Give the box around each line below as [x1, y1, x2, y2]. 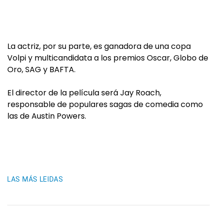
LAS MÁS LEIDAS [7, 175, 63, 183]
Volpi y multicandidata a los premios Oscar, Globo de [7, 52, 208, 63]
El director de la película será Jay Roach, [7, 87, 161, 98]
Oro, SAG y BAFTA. [7, 63, 76, 75]
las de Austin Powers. [7, 110, 86, 122]
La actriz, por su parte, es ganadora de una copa [7, 40, 191, 52]
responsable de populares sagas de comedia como [7, 98, 203, 110]
